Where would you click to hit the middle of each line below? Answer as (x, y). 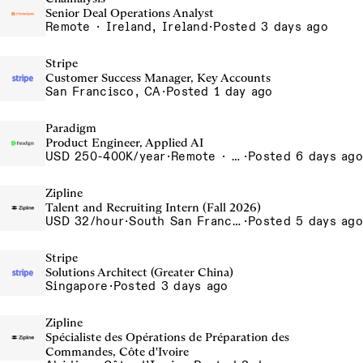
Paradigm (71, 128)
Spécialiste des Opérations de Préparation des (167, 337)
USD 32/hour (85, 221)
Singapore (77, 286)
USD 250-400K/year (106, 156)
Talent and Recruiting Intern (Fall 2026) (153, 207)
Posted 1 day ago (220, 92)
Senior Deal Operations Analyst (130, 13)
